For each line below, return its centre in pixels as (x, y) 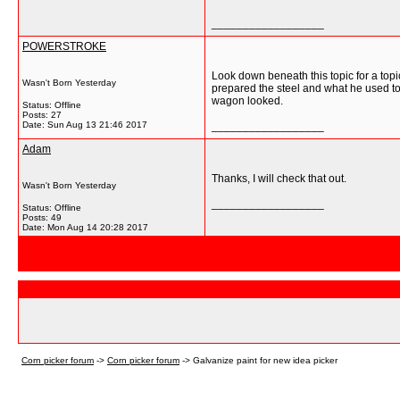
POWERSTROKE (64, 46)
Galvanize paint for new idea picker (265, 360)
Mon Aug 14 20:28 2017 (98, 227)
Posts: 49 (42, 217)
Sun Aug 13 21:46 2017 (97, 125)
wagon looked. (247, 101)
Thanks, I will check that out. (279, 179)
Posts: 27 (42, 115)
